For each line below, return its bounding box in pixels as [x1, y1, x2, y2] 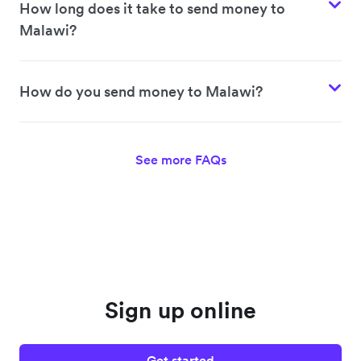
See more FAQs [135, 151, 226, 168]
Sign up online [104, 296, 257, 326]
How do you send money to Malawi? [19, 82, 263, 102]
